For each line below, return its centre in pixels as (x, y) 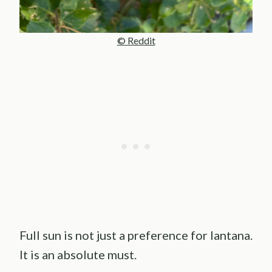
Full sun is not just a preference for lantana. (136, 235)
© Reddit (136, 41)
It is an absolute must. (78, 255)
